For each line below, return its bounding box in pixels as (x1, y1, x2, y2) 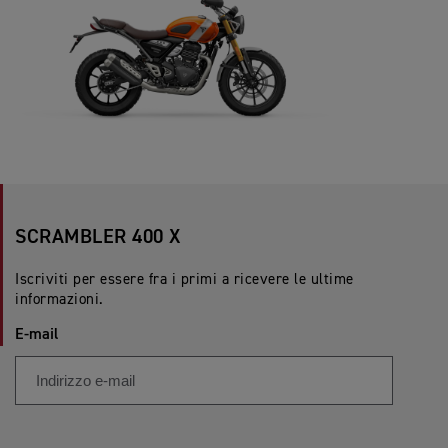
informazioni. (15, 292, 104, 308)
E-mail (15, 327, 59, 344)
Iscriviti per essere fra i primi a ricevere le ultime (15, 272, 354, 288)
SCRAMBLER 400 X (15, 227, 181, 248)
